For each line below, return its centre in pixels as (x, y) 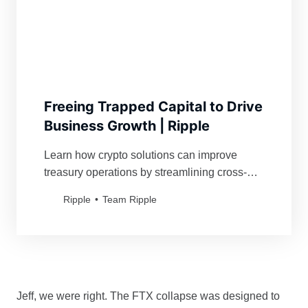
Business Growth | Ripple (127, 126)
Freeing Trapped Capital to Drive (153, 107)
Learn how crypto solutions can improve (141, 155)
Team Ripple (130, 200)
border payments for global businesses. (140, 190)
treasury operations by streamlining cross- (145, 173)
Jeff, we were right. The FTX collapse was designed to (148, 296)
